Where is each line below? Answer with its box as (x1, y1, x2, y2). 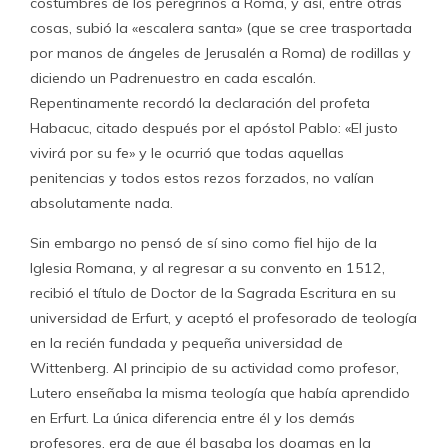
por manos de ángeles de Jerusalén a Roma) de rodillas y (30, 44, 411, 62)
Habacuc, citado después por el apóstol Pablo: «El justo (30, 119, 398, 137)
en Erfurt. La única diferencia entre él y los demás (30, 409, 355, 427)
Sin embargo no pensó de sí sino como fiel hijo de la (30, 234, 377, 252)
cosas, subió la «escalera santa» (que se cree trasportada (30, 19, 412, 37)
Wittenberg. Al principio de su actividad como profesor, (30, 359, 399, 377)
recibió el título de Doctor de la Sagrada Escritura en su (30, 284, 396, 302)
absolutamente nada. (30, 194, 173, 212)
